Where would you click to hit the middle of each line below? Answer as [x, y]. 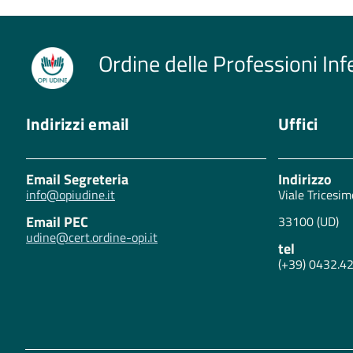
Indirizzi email [78, 123]
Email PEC [57, 221]
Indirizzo [305, 179]
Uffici [297, 123]
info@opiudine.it [71, 194]
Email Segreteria [77, 179]
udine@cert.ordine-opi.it [92, 237]
